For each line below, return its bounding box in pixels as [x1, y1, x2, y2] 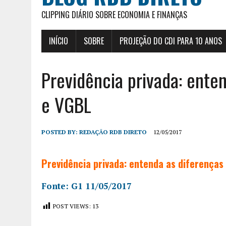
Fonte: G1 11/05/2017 [41, 180, 132, 192]
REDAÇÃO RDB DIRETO [79, 128, 147, 136]
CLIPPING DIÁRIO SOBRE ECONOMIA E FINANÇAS [41, 8, 187, 21]
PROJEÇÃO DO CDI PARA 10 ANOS [120, 34, 222, 47]
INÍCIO [49, 34, 68, 47]
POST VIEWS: [53, 202, 91, 210]
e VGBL [41, 90, 91, 119]
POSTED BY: [41, 128, 79, 136]
